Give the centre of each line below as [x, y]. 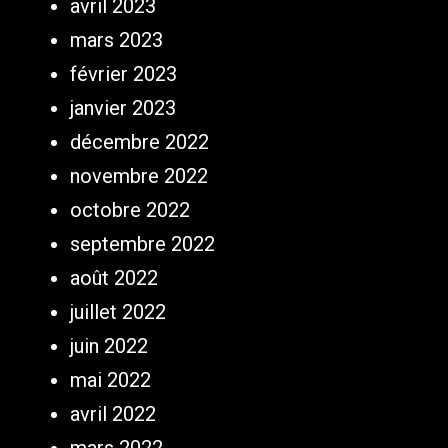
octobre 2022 [130, 210]
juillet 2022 [118, 312]
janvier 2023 [123, 108]
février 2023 [123, 74]
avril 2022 [113, 414]
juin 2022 [109, 346]
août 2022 [114, 278]
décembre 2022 [139, 142]
